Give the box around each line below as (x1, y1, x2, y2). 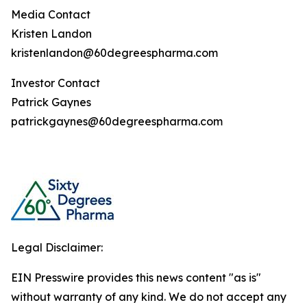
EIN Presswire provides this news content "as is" (11, 271, 261, 284)
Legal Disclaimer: (11, 241, 103, 254)
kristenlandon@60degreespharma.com (11, 46, 218, 60)
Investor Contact (11, 76, 100, 90)
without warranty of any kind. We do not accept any (11, 290, 286, 304)
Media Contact (11, 8, 90, 21)
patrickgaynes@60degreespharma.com (11, 114, 223, 128)
